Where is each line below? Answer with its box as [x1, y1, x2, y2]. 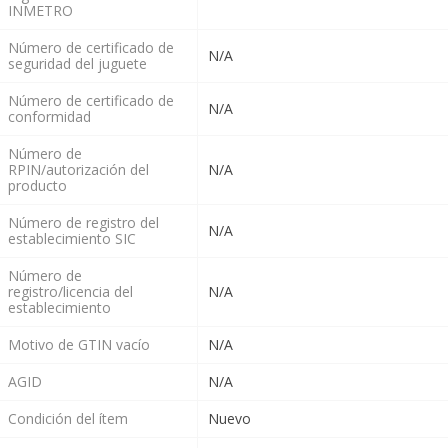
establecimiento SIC [7, 229, 136, 249]
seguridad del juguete [7, 54, 147, 74]
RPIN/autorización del [7, 160, 149, 180]
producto [7, 176, 67, 196]
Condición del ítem [7, 409, 128, 429]
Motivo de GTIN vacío [7, 335, 150, 355]
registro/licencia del [7, 282, 133, 302]
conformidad [7, 107, 91, 127]
